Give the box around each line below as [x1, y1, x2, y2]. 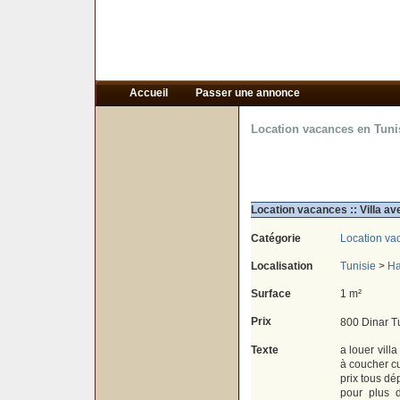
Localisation [250, 260, 312, 272]
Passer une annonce [195, 87, 300, 99]
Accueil [129, 87, 171, 99]
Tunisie [339, 260, 376, 272]
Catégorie [250, 232, 301, 245]
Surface [250, 287, 291, 300]
